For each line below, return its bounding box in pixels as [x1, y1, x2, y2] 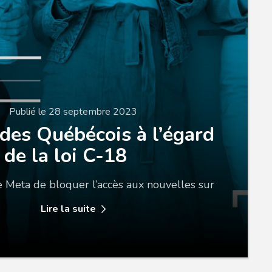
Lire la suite [40, 202, 96, 216]
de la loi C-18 [4, 142, 127, 169]
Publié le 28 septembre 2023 [9, 105, 138, 118]
